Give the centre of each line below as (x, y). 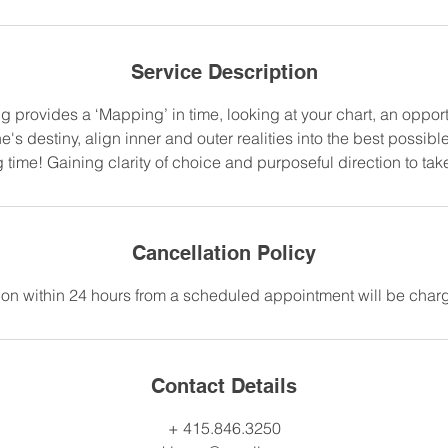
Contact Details (224, 386)
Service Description (224, 72)
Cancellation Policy (224, 253)
